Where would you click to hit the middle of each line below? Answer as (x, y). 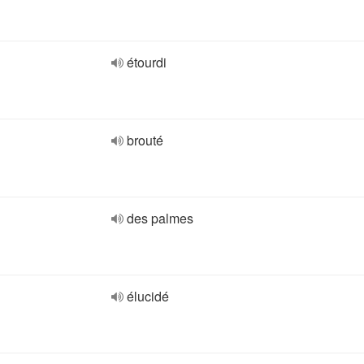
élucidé (148, 296)
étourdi (147, 62)
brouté (145, 140)
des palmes (160, 218)
